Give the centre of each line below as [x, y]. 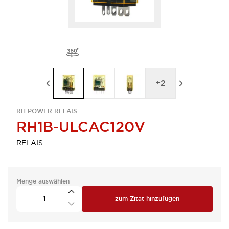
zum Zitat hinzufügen [147, 199]
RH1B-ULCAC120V [81, 127]
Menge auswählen [43, 181]
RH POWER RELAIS [47, 111]
